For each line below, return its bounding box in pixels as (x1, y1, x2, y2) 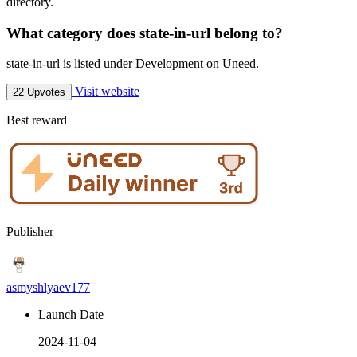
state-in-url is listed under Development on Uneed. (6, 57, 259, 71)
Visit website (72, 84, 139, 99)
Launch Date (38, 307, 104, 321)
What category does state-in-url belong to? (6, 24, 283, 41)
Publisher (6, 224, 53, 238)
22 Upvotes (13, 86, 65, 99)
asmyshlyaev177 (6, 280, 90, 294)
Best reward (6, 113, 67, 127)
